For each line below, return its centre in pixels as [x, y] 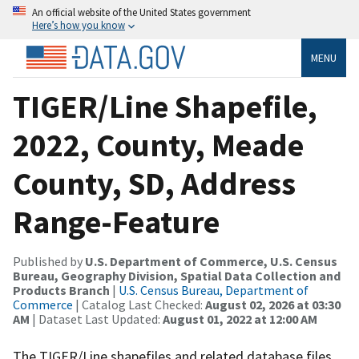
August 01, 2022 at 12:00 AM [240, 319]
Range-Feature [116, 222]
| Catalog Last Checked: [139, 304]
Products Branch [61, 290]
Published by [49, 261]
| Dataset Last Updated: [96, 319]
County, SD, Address [154, 183]
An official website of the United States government [141, 12]
